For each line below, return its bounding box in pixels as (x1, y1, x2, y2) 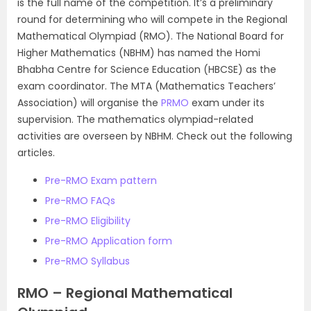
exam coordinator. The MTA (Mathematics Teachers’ (17, 79, 276, 93)
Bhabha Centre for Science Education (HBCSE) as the (17, 62, 276, 76)
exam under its (189, 96, 264, 110)
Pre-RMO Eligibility (45, 214, 131, 228)
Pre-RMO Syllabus (45, 254, 130, 268)
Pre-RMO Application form (45, 234, 172, 248)
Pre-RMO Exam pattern (45, 174, 157, 187)
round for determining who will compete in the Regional (17, 12, 287, 26)
